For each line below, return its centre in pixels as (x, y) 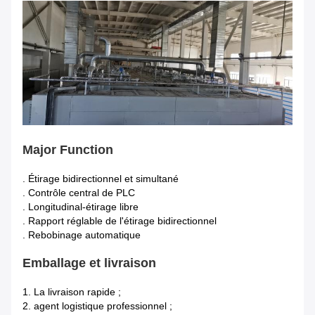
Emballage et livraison (89, 263)
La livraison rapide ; (77, 292)
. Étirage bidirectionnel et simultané (101, 179)
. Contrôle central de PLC (79, 193)
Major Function (68, 150)
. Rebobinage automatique (82, 235)
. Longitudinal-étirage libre (81, 207)
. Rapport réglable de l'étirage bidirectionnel (120, 221)
